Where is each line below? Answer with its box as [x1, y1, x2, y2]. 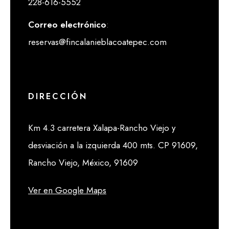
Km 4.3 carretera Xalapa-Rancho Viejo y [28, 122, 175, 134]
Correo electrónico [28, 18, 106, 31]
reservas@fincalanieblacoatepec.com [28, 36, 167, 49]
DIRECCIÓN [28, 90, 87, 103]
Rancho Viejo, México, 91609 [28, 156, 138, 169]
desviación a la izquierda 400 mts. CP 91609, [28, 139, 198, 152]
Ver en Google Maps [28, 184, 106, 197]
